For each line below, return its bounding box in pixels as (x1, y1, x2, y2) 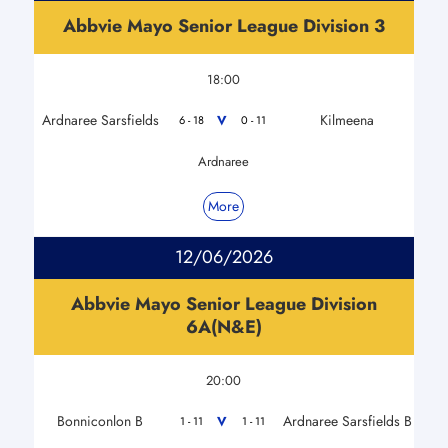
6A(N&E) (185, 313, 262, 340)
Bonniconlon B (57, 410, 144, 431)
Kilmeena (320, 109, 375, 130)
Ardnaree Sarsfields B (282, 410, 412, 431)
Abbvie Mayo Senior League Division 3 (62, 12, 385, 39)
